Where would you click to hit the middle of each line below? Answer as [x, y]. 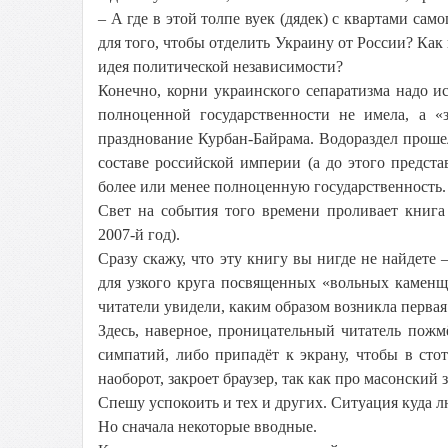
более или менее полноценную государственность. [272, 186]
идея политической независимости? [220, 66]
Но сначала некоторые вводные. [207, 426]
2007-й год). [139, 234]
